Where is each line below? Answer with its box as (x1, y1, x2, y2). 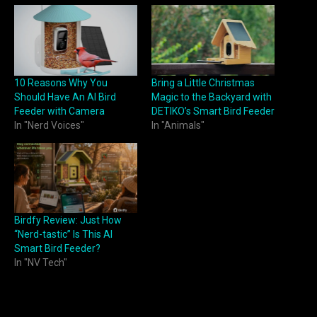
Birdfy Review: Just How (14, 214, 122, 226)
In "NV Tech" (14, 257, 67, 269)
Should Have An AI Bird (14, 91, 116, 103)
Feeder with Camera (14, 105, 105, 117)
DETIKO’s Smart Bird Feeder (151, 105, 275, 117)
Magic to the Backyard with (151, 91, 272, 103)
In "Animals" (151, 119, 204, 131)
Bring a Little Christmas (151, 76, 255, 88)
